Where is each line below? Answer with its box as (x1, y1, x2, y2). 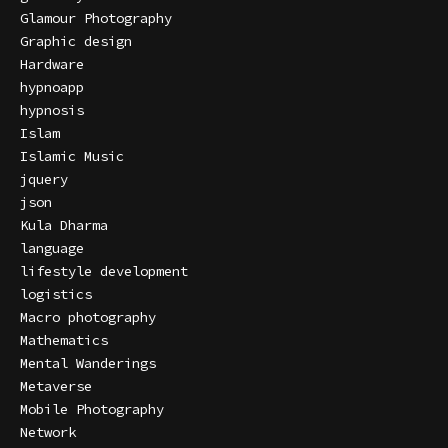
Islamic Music (20, 147, 124, 166)
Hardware (20, 55, 84, 74)
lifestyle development (20, 262, 188, 281)
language (20, 239, 84, 258)
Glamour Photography (20, 9, 172, 28)
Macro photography (20, 308, 156, 327)
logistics (20, 285, 92, 304)
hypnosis (20, 101, 84, 120)
